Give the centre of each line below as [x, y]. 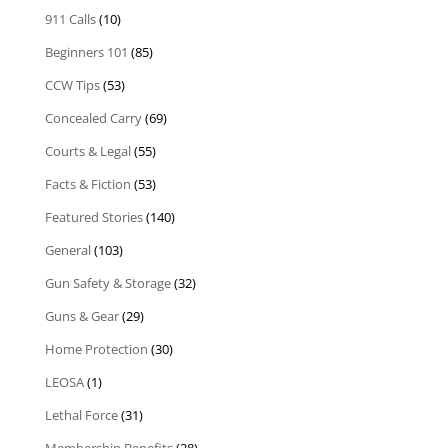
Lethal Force [81, 415]
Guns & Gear [81, 316]
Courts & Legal [87, 151]
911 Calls [70, 19]
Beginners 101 [86, 52]
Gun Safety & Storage [107, 283]
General [67, 250]
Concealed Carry [93, 118]
